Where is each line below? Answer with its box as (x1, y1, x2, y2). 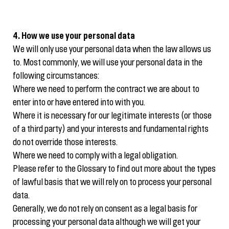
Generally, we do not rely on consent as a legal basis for (13, 204, 197, 214)
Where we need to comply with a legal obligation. (13, 151, 178, 161)
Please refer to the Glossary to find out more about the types (13, 165, 216, 174)
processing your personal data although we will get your (13, 218, 200, 227)
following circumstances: (13, 72, 99, 81)
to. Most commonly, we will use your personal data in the (13, 58, 202, 67)
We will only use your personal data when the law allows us (13, 45, 211, 54)
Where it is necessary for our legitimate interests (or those (13, 111, 212, 121)
